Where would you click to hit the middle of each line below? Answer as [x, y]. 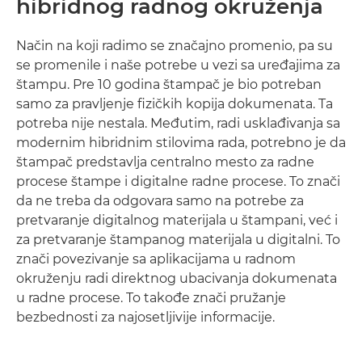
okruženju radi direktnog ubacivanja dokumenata [177, 278]
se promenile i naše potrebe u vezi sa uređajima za [178, 65]
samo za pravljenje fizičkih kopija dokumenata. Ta [175, 104]
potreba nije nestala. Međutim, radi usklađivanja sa [178, 123]
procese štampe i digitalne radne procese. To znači [178, 181]
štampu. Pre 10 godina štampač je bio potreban [169, 84]
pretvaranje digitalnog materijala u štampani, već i [177, 220]
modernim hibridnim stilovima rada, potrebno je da [181, 143]
